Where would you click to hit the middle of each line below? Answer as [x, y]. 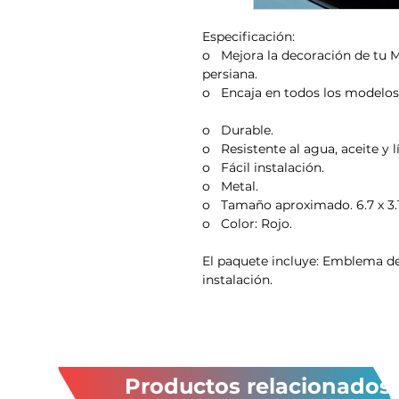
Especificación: [248, 37]
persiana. [230, 74]
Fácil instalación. [273, 168]
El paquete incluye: [261, 261]
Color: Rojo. [256, 224]
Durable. [247, 130]
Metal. [240, 187]
